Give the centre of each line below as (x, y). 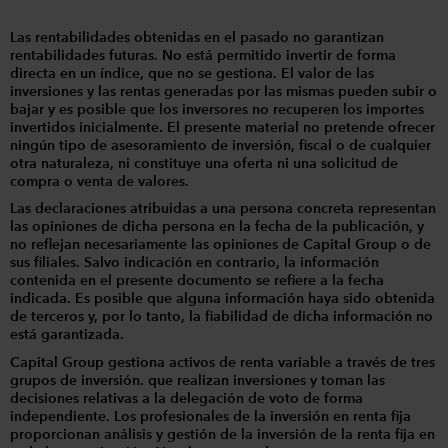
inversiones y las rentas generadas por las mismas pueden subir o (223, 91)
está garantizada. (67, 335)
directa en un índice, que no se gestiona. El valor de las (192, 73)
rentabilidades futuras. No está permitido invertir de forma (203, 55)
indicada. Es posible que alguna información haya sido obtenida (222, 299)
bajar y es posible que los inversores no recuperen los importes (217, 109)
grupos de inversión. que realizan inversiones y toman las (197, 380)
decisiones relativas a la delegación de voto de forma (186, 398)
